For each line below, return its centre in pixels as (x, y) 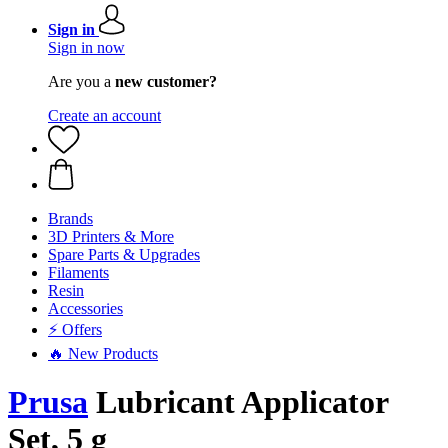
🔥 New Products (103, 353)
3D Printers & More (111, 236)
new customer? (166, 81)
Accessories (85, 308)
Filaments (78, 272)
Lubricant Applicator (238, 402)
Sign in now (86, 47)
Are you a (81, 81)
